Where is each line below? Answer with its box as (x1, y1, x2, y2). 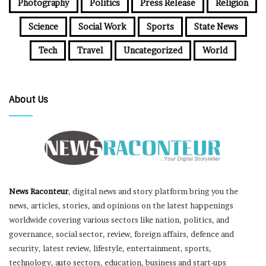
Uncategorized (123, 45, 182, 56)
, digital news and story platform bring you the (68, 186, 238, 196)
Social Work (78, 21, 126, 32)
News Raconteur (9, 186, 68, 196)
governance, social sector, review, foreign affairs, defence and (9, 229, 234, 239)
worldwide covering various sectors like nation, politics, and (9, 214, 229, 224)
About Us (9, 94, 48, 106)
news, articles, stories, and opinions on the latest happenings (9, 200, 233, 210)
